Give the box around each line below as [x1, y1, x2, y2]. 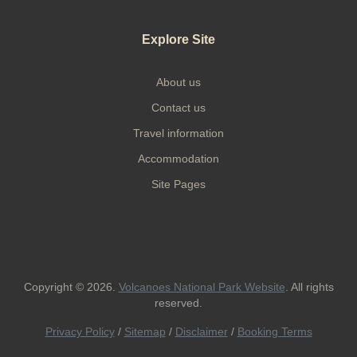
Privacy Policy [45, 324, 115, 338]
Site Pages [151, 177, 206, 190]
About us [156, 75, 201, 88]
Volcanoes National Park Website [118, 280, 285, 293]
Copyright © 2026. [23, 280, 119, 293]
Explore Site [142, 32, 215, 46]
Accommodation [138, 151, 219, 165]
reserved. [155, 296, 202, 309]
